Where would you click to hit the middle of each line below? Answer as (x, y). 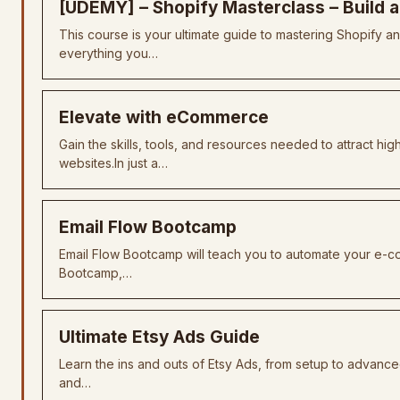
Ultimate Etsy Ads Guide (159, 337)
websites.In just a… (113, 163)
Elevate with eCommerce (164, 117)
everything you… (108, 53)
